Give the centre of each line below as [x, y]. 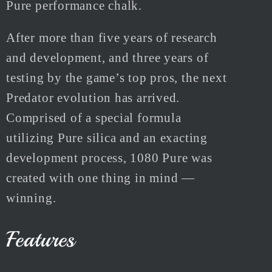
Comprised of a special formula [94, 118]
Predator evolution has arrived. [93, 98]
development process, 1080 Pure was [109, 158]
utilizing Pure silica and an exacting [107, 138]
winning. [31, 198]
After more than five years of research [112, 38]
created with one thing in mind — [101, 178]
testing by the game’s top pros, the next [117, 78]
